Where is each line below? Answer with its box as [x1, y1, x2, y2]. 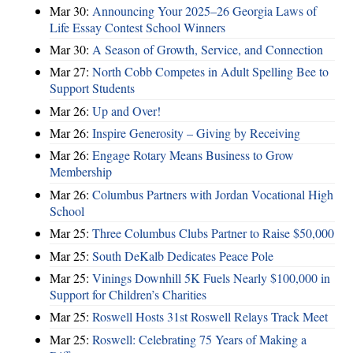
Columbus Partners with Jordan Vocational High [92, 185, 333, 203]
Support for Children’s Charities [50, 285, 206, 303]
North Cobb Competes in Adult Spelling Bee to [92, 63, 329, 80]
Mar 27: [50, 63, 92, 80]
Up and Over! [92, 102, 161, 119]
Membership [50, 163, 112, 180]
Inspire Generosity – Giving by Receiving [92, 124, 300, 142]
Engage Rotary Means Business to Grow [92, 147, 294, 164]
